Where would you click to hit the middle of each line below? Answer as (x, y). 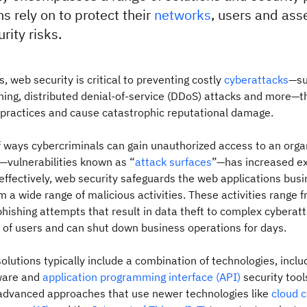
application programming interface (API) (142, 277)
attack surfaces (173, 162)
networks (183, 15)
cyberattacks (256, 79)
